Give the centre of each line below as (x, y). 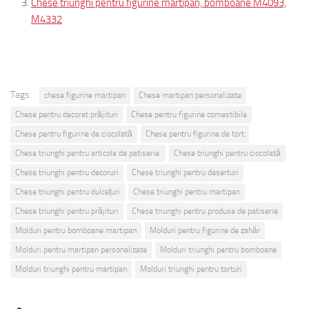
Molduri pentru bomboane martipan (76, 230)
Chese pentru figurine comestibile (189, 114)
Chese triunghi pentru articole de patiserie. (88, 153)
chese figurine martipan (85, 95)
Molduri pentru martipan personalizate (81, 249)
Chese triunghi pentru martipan (187, 191)
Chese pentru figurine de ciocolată (74, 133)
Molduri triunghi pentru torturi (191, 269)
